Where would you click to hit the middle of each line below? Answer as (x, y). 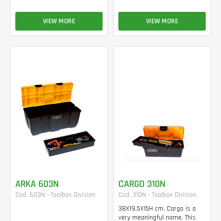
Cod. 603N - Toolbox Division (55, 195)
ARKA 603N (37, 184)
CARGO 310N (142, 184)
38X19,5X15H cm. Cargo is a (157, 208)
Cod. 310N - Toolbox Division (157, 195)
